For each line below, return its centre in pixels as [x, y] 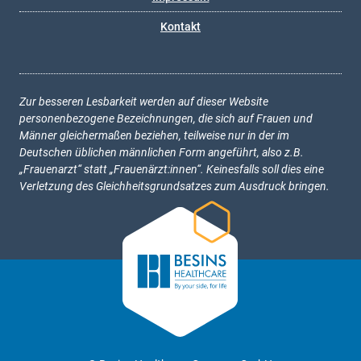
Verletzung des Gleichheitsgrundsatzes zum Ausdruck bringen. [174, 186]
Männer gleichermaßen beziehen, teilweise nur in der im [154, 135]
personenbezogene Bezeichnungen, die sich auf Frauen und [166, 118]
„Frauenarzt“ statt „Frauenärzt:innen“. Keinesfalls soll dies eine [172, 169]
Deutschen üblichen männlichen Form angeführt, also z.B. [162, 152]
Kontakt [180, 27]
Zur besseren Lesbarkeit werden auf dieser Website [144, 102]
